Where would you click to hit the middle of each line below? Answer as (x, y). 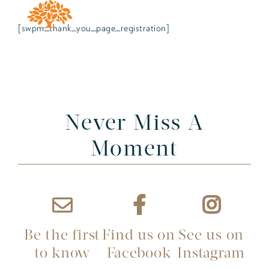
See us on (211, 236)
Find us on (139, 236)
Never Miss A (134, 124)
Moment (134, 150)
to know (62, 254)
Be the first (62, 236)
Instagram (211, 254)
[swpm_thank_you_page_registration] (94, 28)
